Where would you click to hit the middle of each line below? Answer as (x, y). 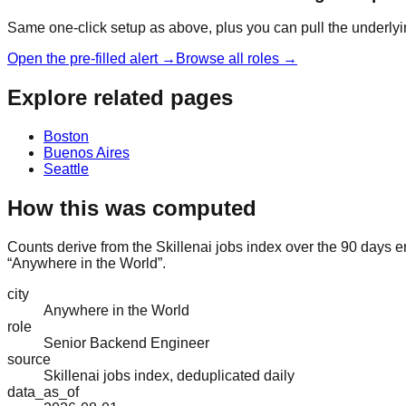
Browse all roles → (237, 59)
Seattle (66, 169)
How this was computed (132, 208)
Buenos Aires (87, 153)
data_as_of (43, 391)
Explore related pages (120, 98)
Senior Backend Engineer (126, 343)
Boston (66, 137)
